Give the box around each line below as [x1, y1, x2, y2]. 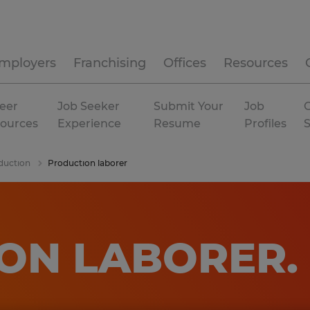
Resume [154, 117, 201, 130]
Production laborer [48, 158, 127, 168]
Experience [57, 117, 122, 130]
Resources [224, 55, 288, 71]
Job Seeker [57, 100, 120, 113]
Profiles [244, 117, 287, 130]
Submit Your [154, 100, 224, 113]
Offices [163, 55, 206, 71]
